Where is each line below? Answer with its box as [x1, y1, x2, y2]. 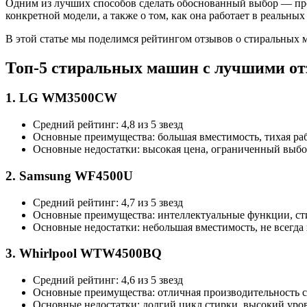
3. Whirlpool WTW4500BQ [5, 246, 162, 261]
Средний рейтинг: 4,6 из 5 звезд [33, 274, 183, 286]
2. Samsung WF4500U [5, 168, 133, 183]
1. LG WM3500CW [5, 90, 117, 106]
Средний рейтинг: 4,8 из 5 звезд [33, 119, 183, 131]
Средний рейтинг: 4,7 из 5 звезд [33, 196, 183, 208]
